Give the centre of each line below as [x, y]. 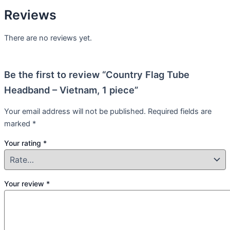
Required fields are [180, 111]
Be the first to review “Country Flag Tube [97, 75]
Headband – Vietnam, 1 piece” [71, 90]
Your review [25, 183]
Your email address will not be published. [75, 111]
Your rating [24, 143]
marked [18, 123]
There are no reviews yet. [48, 38]
